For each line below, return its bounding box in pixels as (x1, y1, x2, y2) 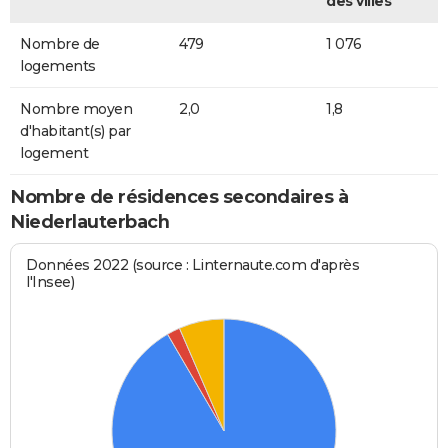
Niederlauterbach (10, 210, 169, 233)
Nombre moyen (20, 99, 132, 118)
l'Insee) (26, 273, 75, 292)
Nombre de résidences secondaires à (10, 185, 348, 208)
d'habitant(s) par (20, 121, 131, 140)
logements (20, 56, 96, 75)
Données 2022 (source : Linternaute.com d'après (26, 256, 360, 275)
